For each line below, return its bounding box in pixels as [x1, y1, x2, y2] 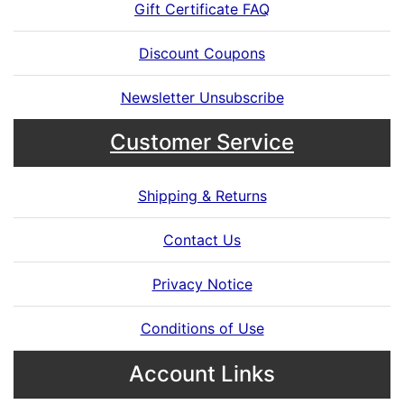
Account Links [129, 361, 275, 387]
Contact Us [163, 231, 241, 249]
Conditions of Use [140, 319, 264, 337]
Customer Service [110, 129, 294, 155]
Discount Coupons [139, 44, 265, 62]
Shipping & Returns [137, 187, 267, 205]
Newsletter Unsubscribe [120, 88, 284, 106]
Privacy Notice [151, 275, 252, 293]
